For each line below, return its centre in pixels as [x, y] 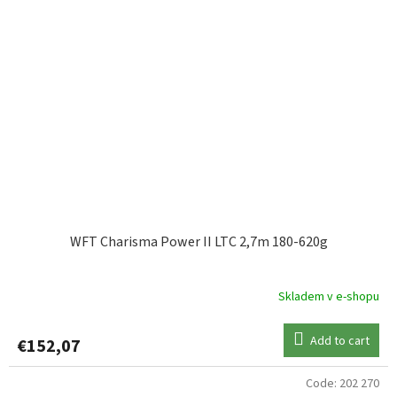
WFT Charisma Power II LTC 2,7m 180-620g [198, 241]
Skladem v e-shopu [329, 297]
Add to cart [340, 341]
